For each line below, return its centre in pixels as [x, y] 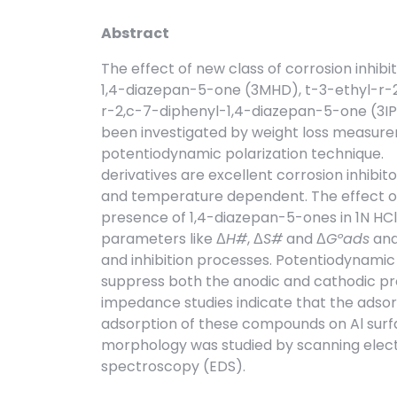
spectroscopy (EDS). [173, 367]
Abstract [135, 34]
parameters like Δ [163, 239]
